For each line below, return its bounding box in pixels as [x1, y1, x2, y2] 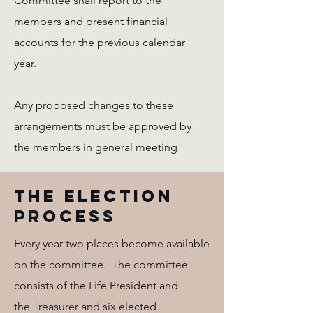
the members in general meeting [14, 140, 177, 154]
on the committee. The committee [14, 258, 188, 271]
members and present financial [14, 15, 168, 28]
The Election [14, 185, 173, 206]
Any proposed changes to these [14, 99, 173, 112]
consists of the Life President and [14, 279, 178, 292]
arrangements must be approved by [14, 119, 191, 133]
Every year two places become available [14, 237, 210, 250]
